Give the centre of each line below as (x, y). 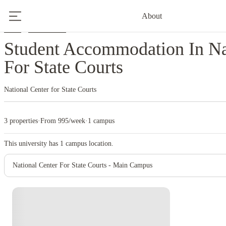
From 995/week (63, 121)
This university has (32, 144)
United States (47, 30)
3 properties (21, 121)
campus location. (89, 144)
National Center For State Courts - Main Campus (82, 165)
